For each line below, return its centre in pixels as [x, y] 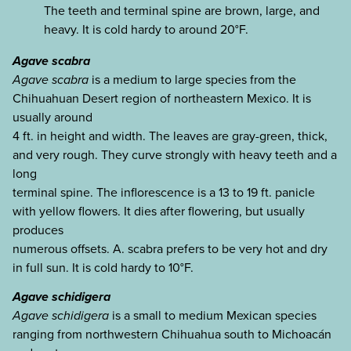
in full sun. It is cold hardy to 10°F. [103, 267]
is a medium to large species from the [192, 79]
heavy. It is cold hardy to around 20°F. [146, 29]
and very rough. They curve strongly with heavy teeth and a [175, 154]
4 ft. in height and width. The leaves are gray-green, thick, [170, 136]
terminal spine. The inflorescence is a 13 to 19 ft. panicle [164, 192]
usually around [52, 117]
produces [38, 230]
